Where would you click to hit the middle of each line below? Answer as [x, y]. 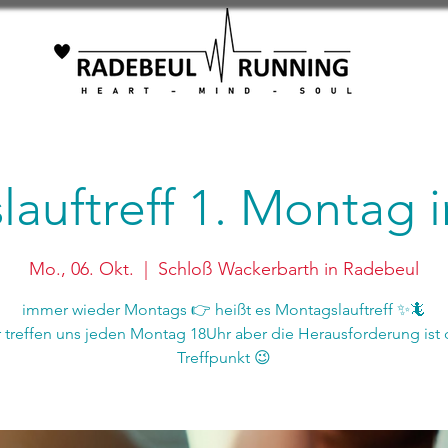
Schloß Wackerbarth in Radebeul [288, 269]
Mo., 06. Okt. [81, 269]
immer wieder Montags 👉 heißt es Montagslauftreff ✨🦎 [224, 309]
